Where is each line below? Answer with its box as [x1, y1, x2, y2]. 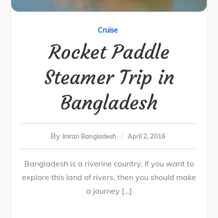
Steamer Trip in [44, 65, 174, 90]
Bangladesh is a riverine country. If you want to [24, 159, 194, 168]
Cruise [98, 26, 118, 35]
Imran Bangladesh [62, 132, 116, 140]
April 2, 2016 [127, 132, 165, 140]
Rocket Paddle [49, 40, 169, 64]
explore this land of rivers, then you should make [22, 172, 196, 182]
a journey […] [86, 186, 132, 196]
